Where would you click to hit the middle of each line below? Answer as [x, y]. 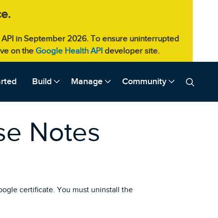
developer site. [131, 51]
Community [144, 82]
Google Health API [69, 51]
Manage [87, 82]
